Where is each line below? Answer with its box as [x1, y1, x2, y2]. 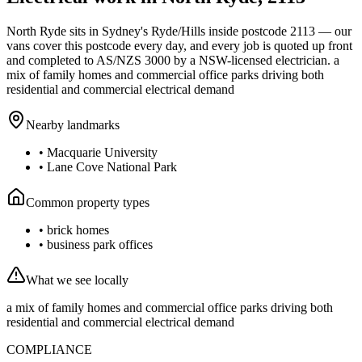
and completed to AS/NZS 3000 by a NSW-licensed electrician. [6, 53, 330, 67]
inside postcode [205, 23, 290, 38]
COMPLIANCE [6, 342, 92, 356]
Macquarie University [47, 145, 158, 159]
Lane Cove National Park [47, 159, 177, 174]
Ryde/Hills [151, 23, 205, 38]
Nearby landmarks [26, 117, 120, 132]
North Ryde [6, 23, 66, 38]
